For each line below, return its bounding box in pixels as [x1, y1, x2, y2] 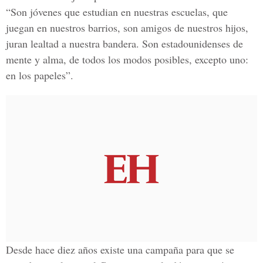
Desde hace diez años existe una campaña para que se [6, 242, 234, 257]
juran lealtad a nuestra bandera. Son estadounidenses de [6, 36, 243, 50]
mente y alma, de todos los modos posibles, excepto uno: [6, 52, 248, 66]
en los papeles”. [6, 68, 73, 82]
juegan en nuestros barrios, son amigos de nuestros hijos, [6, 21, 248, 35]
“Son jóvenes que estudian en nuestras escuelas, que [6, 5, 228, 19]
